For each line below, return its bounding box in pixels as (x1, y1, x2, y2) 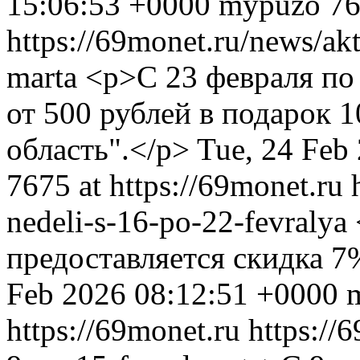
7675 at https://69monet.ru (6, 168, 343, 202)
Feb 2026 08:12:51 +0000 (6, 276, 338, 311)
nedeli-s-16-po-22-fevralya (6, 204, 355, 239)
